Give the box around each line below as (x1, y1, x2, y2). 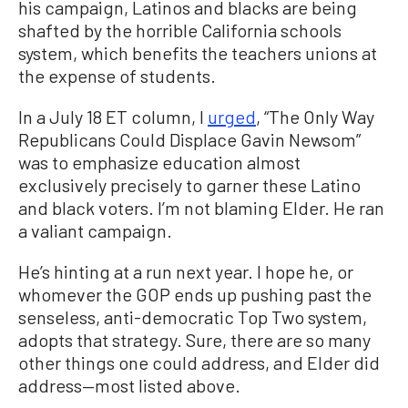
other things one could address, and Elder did (18, 352, 380, 373)
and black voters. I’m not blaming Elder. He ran (18, 197, 384, 219)
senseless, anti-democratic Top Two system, (18, 306, 367, 328)
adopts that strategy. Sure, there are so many (18, 329, 371, 351)
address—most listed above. (18, 374, 240, 396)
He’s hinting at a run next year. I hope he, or (18, 260, 353, 282)
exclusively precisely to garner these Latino (18, 174, 361, 196)
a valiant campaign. (18, 219, 172, 241)
